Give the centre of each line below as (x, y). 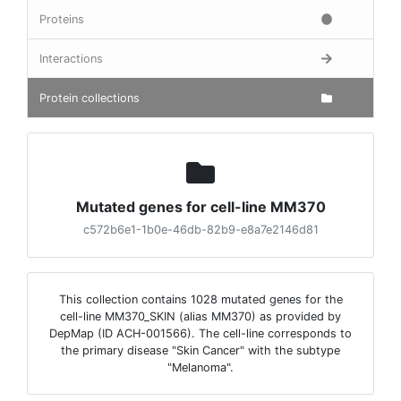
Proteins (62, 19)
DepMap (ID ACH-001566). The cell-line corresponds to (200, 333)
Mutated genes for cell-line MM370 (200, 207)
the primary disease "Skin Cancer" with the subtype (200, 350)
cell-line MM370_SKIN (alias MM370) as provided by (200, 316)
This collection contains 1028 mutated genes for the (200, 299)
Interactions (71, 59)
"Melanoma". (200, 367)
